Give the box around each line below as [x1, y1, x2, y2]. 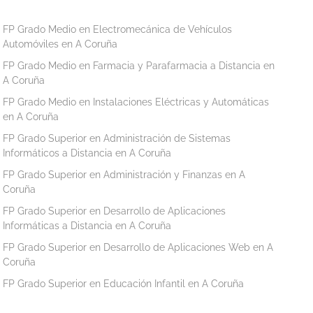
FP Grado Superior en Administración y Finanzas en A [3, 168, 246, 180]
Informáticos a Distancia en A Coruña [3, 147, 172, 159]
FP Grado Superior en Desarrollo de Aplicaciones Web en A [3, 241, 274, 253]
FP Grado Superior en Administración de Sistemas [3, 132, 231, 144]
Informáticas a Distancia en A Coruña [3, 219, 172, 231]
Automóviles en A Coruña [3, 38, 118, 50]
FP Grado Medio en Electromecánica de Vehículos [3, 23, 233, 35]
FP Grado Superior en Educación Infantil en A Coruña [3, 277, 245, 289]
